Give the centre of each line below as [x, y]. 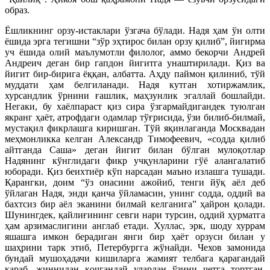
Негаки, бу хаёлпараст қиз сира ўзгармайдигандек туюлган [135, 106]
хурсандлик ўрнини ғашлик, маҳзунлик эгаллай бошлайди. [135, 95]
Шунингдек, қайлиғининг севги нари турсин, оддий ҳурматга [135, 215]
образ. [17, 10]
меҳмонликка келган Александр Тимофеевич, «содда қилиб [135, 139]
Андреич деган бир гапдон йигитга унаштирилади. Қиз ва [135, 63]
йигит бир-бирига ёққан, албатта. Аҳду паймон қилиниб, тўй [135, 74]
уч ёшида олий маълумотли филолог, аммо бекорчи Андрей [135, 52]
